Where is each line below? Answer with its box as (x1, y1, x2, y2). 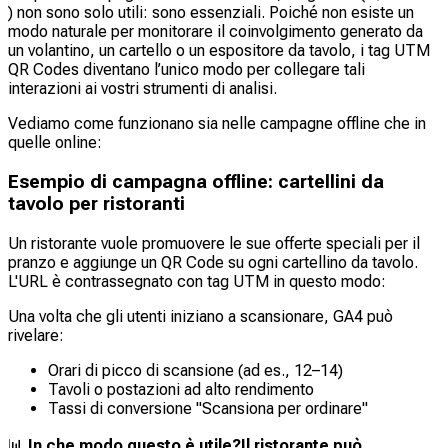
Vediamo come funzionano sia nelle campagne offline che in (8, 114, 426, 134)
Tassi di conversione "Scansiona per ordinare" (48, 398, 368, 418)
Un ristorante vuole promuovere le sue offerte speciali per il (8, 233, 420, 253)
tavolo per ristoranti (8, 193, 185, 216)
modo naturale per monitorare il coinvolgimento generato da (8, 22, 423, 42)
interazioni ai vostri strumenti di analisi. (8, 79, 277, 99)
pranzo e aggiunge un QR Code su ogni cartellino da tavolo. (8, 252, 418, 272)
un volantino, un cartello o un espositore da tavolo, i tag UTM (8, 41, 430, 61)
